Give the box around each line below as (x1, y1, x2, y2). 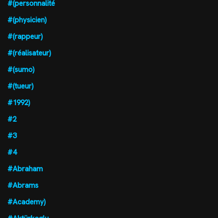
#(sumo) (7, 64, 35, 74)
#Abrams (7, 180, 38, 190)
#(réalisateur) (7, 48, 51, 58)
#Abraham (7, 163, 43, 174)
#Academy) (7, 197, 46, 207)
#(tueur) (7, 81, 34, 91)
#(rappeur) (7, 31, 43, 41)
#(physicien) (7, 15, 47, 25)
